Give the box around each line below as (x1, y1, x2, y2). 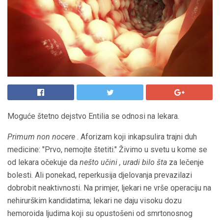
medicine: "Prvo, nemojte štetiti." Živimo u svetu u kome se (7, 145, 207, 154)
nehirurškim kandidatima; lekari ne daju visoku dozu (7, 196, 182, 205)
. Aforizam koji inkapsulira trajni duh (75, 132, 197, 141)
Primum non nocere (7, 132, 75, 141)
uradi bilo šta (123, 158, 167, 167)
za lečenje (167, 158, 204, 167)
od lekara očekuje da (7, 158, 80, 167)
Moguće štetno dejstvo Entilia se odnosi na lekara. (7, 111, 179, 121)
